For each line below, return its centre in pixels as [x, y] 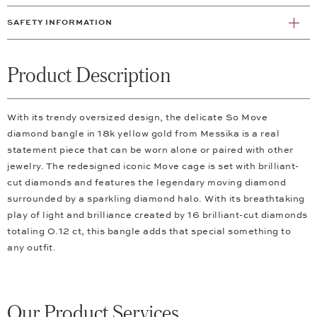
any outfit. [31, 248]
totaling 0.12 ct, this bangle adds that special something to [149, 232]
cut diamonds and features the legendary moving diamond [146, 183]
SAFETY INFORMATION [60, 23]
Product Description [89, 75]
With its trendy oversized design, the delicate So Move [137, 118]
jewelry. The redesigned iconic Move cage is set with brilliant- [153, 167]
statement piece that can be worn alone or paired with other [150, 150]
